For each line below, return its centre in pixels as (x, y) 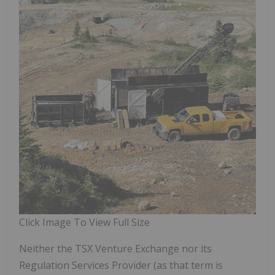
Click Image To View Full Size (84, 223)
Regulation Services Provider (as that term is (121, 265)
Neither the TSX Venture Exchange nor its (115, 249)
